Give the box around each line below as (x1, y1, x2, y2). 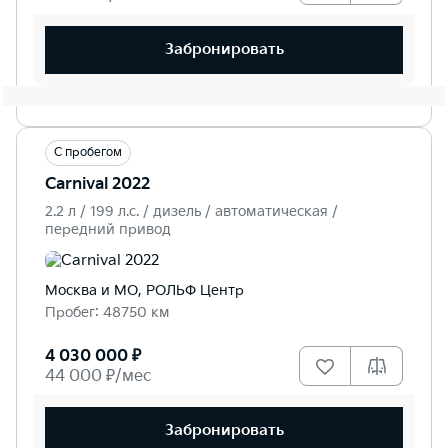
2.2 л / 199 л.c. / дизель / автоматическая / (45, 202, 338, 220)
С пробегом (54, 144, 122, 160)
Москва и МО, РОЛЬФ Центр (45, 281, 244, 299)
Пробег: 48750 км (45, 303, 170, 321)
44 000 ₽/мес (45, 366, 151, 386)
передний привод (45, 220, 171, 238)
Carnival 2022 (45, 174, 150, 194)
